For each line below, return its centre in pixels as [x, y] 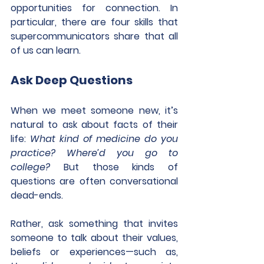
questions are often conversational [94, 181]
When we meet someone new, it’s [94, 110]
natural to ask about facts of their [94, 125]
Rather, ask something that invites [94, 224]
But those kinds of [114, 167]
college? [30, 167]
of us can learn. [46, 50]
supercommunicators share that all [94, 36]
